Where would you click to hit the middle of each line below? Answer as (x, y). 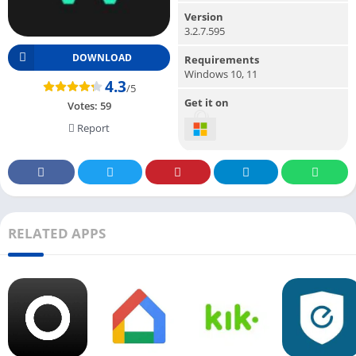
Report (92, 128)
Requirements (222, 59)
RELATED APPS (57, 234)
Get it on (207, 102)
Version (204, 16)
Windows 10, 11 (221, 74)
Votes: (83, 105)
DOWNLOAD (102, 57)
